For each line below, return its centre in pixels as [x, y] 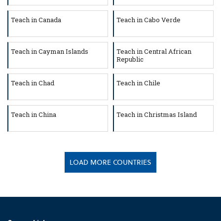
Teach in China [34, 115]
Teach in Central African [154, 52]
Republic [130, 59]
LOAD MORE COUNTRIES [110, 163]
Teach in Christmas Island [157, 115]
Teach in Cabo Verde [148, 20]
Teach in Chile [138, 83]
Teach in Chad [33, 83]
